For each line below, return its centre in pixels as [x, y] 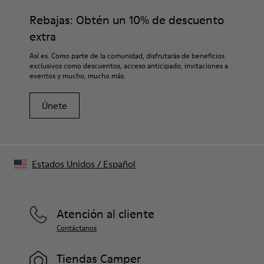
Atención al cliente [105, 214]
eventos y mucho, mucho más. [77, 76]
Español [119, 164]
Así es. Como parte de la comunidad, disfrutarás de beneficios [127, 56]
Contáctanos [77, 228]
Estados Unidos [63, 164]
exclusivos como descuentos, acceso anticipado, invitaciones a [129, 66]
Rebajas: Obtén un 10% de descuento [127, 20]
